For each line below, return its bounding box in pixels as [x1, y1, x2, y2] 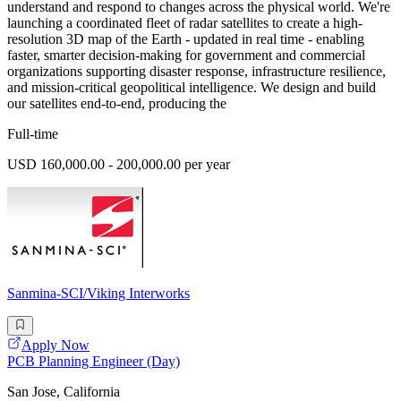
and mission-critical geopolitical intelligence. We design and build [7, 80, 376, 96]
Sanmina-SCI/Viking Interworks [7, 286, 190, 302]
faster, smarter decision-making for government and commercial [7, 47, 365, 64]
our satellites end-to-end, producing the [7, 96, 226, 112]
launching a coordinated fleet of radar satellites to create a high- [7, 15, 363, 31]
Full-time [7, 126, 58, 142]
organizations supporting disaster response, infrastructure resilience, [7, 64, 386, 80]
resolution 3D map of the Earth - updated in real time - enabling [7, 31, 364, 47]
